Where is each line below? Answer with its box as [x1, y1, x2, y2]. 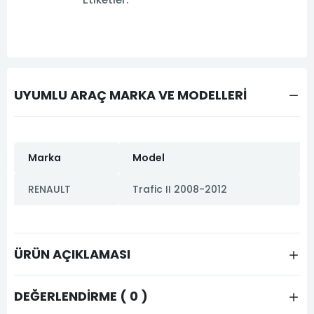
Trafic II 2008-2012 [132, 182, 227, 196]
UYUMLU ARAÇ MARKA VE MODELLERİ [14, 86, 247, 104]
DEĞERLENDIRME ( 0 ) [14, 287, 148, 305]
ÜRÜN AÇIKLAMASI [14, 245, 130, 263]
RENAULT [28, 182, 71, 196]
